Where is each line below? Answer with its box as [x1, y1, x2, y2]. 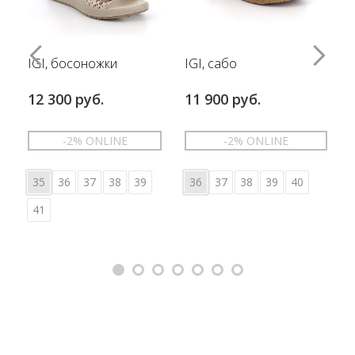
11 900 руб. [185, 90, 261, 109]
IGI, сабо [185, 54, 237, 72]
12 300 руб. [28, 90, 104, 109]
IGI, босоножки [28, 54, 117, 72]
